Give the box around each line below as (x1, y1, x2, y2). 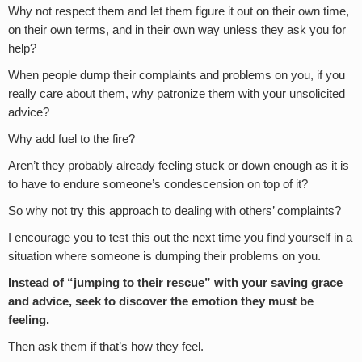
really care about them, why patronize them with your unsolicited (8, 86, 345, 100)
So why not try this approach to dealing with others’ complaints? (8, 204, 341, 217)
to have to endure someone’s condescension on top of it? (8, 177, 308, 191)
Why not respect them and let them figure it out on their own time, (8, 4, 349, 18)
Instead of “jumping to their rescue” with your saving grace (8, 276, 343, 289)
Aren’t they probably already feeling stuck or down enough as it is (8, 158, 349, 172)
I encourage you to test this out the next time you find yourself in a (8, 230, 352, 244)
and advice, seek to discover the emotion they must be (8, 294, 314, 308)
